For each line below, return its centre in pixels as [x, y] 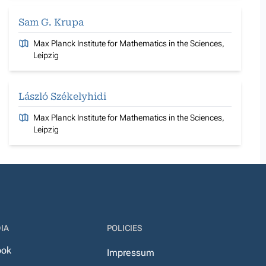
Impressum [130, 253]
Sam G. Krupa [51, 22]
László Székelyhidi [62, 96]
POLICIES [124, 228]
